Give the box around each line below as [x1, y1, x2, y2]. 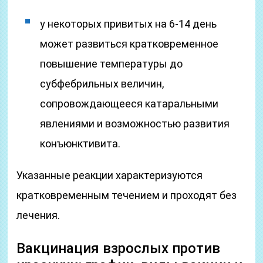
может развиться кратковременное [40, 38, 219, 50]
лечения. [16, 209, 60, 221]
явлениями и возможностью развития [40, 117, 230, 130]
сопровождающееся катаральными [40, 97, 219, 110]
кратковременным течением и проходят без [16, 189, 237, 201]
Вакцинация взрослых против [16, 240, 221, 257]
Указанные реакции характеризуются [16, 169, 203, 181]
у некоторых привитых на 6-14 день [40, 18, 217, 30]
